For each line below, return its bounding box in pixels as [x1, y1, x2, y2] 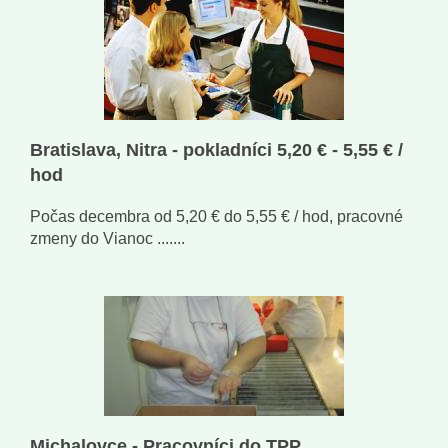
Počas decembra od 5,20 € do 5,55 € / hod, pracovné [30, 208, 403, 226]
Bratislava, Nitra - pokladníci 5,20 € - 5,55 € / [30, 140, 403, 161]
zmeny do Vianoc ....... [30, 230, 185, 248]
